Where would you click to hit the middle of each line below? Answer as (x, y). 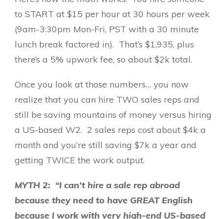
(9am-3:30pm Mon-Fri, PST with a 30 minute (107, 29)
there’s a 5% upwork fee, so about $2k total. (106, 59)
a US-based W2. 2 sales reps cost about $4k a (110, 130)
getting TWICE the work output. (80, 160)
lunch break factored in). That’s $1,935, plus (104, 44)
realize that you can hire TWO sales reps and (107, 99)
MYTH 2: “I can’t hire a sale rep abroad (97, 185)
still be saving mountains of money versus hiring (113, 115)
